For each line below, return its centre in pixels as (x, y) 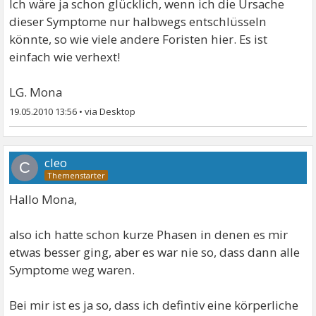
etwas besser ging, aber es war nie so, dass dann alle (155, 252)
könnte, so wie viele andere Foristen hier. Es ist (139, 39)
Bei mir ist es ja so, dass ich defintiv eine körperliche (154, 305)
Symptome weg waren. (72, 269)
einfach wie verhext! (65, 56)
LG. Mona (36, 92)
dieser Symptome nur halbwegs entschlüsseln (138, 21)
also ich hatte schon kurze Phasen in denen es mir (149, 234)
